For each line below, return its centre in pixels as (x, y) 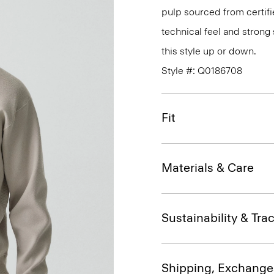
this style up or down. (209, 51)
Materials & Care (208, 168)
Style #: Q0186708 (202, 71)
